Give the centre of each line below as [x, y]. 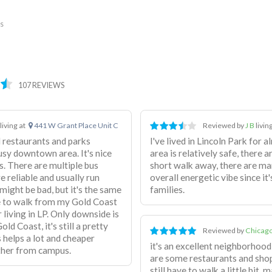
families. [168, 189]
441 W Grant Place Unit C [75, 126]
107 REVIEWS [42, 85]
